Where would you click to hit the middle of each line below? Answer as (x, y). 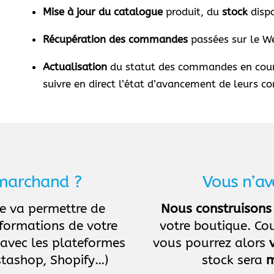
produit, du (193, 11)
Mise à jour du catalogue (103, 11)
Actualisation (75, 66)
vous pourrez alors (211, 243)
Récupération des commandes (116, 39)
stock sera (234, 261)
